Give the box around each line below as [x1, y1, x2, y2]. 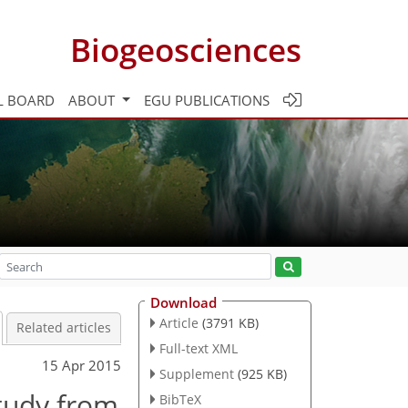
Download [150, 293, 217, 311]
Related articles [16, 320, 111, 336]
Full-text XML [158, 339, 238, 357]
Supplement [158, 364, 234, 382]
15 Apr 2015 [42, 355, 121, 374]
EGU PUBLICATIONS [144, 90, 270, 109]
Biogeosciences [70, 27, 301, 71]
